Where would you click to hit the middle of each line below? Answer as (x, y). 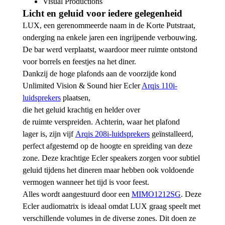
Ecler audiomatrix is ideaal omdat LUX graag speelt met (111, 206)
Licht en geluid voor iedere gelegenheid (102, 14)
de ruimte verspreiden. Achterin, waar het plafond (101, 122)
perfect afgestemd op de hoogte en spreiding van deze (107, 146)
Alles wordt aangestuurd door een (77, 194)
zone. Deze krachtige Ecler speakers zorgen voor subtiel (111, 158)
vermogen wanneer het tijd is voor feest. (86, 182)
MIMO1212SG (156, 194)
